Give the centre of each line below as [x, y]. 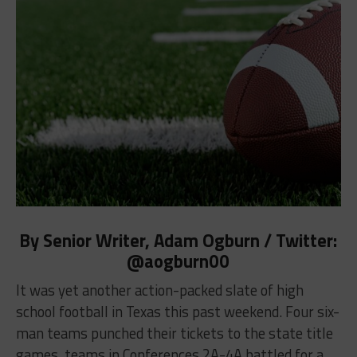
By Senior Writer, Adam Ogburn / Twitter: [178, 241]
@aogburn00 [178, 262]
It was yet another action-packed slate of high [159, 290]
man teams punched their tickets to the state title [174, 333]
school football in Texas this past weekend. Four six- [177, 312]
